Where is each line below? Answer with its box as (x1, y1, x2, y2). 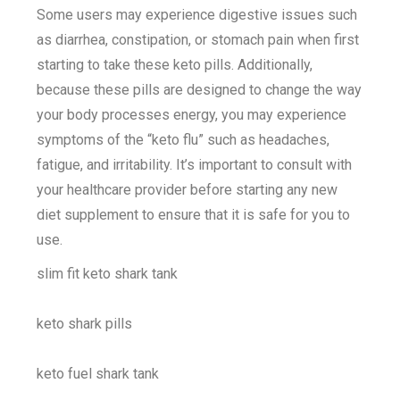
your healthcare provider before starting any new (37, 180, 338, 198)
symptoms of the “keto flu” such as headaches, (37, 130, 330, 148)
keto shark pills (37, 314, 133, 332)
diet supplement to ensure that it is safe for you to (37, 205, 351, 223)
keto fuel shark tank (37, 364, 160, 382)
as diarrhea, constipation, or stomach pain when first (37, 30, 360, 48)
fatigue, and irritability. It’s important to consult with (37, 155, 353, 173)
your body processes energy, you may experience (37, 105, 347, 123)
